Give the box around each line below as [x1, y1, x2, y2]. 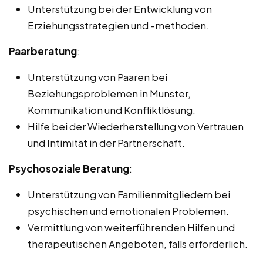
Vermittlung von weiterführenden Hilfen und [28, 221, 235, 234]
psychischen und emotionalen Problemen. [28, 204, 229, 218]
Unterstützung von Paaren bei [28, 70, 167, 84]
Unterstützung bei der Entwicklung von [28, 2, 212, 16]
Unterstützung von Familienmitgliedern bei [28, 188, 230, 201]
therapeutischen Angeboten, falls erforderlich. [28, 237, 248, 251]
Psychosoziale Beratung [9, 162, 129, 176]
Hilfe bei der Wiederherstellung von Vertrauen [28, 120, 244, 133]
